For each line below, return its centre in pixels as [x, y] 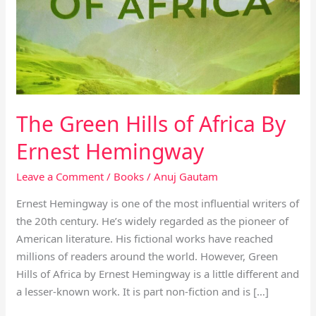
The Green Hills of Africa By [151, 124]
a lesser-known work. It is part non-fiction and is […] [143, 291]
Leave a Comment [60, 176]
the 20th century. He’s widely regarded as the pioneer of [153, 221]
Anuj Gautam [186, 176]
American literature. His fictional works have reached [145, 238]
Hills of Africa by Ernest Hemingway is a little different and [158, 274]
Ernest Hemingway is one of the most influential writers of [158, 203]
